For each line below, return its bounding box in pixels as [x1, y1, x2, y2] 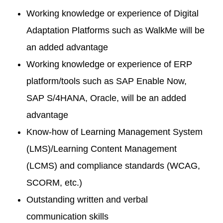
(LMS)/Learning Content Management [26, 144, 177, 154]
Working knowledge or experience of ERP [26, 59, 192, 69]
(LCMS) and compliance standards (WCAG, [26, 161, 200, 171]
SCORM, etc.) [26, 178, 82, 188]
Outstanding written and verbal [26, 195, 148, 205]
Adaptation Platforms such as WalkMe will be [26, 25, 205, 35]
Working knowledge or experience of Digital [26, 8, 199, 18]
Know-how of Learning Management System [26, 127, 203, 137]
